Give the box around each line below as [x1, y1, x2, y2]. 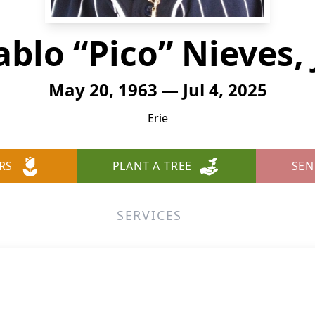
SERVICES [116, 207, 183, 224]
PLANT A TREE [112, 158, 193, 174]
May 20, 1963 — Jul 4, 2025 [48, 78, 267, 101]
